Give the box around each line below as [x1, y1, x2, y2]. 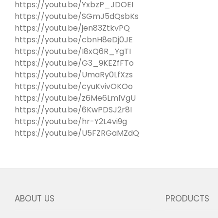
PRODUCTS [165, 192, 209, 204]
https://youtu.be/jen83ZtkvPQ [15, 22, 130, 34]
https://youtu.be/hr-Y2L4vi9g [15, 115, 127, 127]
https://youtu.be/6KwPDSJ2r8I [15, 104, 132, 115]
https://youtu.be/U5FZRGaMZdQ [15, 127, 139, 139]
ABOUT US [15, 192, 54, 204]
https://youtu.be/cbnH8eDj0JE [15, 34, 133, 45]
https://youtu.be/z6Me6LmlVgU [15, 92, 136, 104]
